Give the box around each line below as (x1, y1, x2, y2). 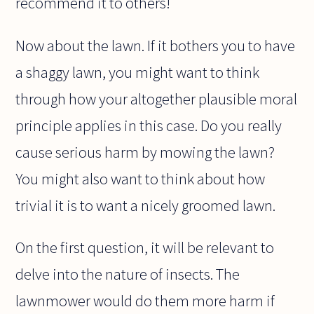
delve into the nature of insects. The (15, 264, 240, 284)
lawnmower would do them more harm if (15, 290, 275, 310)
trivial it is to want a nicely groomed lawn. (15, 195, 276, 215)
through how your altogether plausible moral (15, 88, 298, 109)
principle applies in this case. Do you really (15, 115, 282, 135)
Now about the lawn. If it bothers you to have (15, 35, 296, 55)
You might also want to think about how (15, 168, 266, 189)
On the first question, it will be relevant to (15, 237, 275, 257)
